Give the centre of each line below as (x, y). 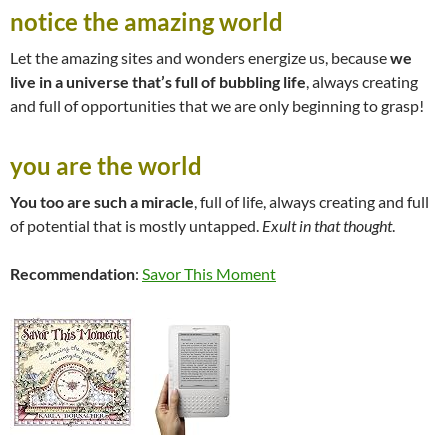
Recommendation (72, 274)
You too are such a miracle (102, 202)
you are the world (106, 166)
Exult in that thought (327, 226)
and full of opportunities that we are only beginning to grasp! (217, 106)
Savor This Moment (209, 274)
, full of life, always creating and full (311, 202)
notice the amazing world (146, 22)
